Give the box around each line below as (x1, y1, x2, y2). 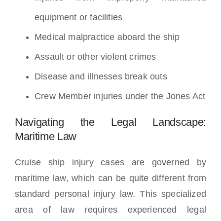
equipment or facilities (35, 12, 123, 23)
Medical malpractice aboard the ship (35, 32, 180, 42)
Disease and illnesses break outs (35, 72, 167, 82)
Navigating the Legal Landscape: (15, 116, 206, 129)
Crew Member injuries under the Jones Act (35, 91, 206, 102)
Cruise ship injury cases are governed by (15, 157, 206, 168)
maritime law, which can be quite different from (15, 173, 206, 184)
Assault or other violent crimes (35, 52, 156, 62)
